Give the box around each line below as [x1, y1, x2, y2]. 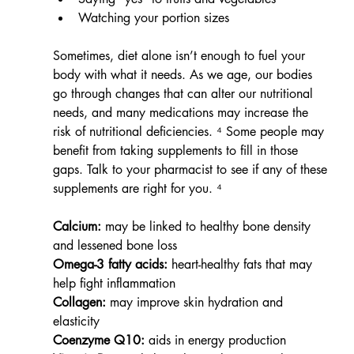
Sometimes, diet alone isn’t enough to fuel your [52, 47, 309, 64]
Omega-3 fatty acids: [52, 255, 168, 273]
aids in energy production [144, 331, 286, 348]
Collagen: [52, 293, 106, 311]
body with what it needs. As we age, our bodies [52, 66, 316, 83]
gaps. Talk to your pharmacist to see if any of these [52, 160, 331, 178]
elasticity [52, 312, 100, 330]
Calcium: [52, 217, 101, 235]
